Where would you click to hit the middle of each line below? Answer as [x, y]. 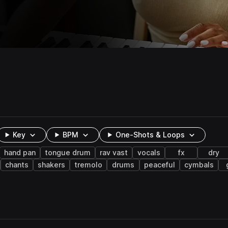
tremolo [88, 165]
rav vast [114, 153]
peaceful [160, 165]
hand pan [20, 153]
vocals [149, 153]
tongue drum [68, 153]
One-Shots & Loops [150, 135]
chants [17, 165]
